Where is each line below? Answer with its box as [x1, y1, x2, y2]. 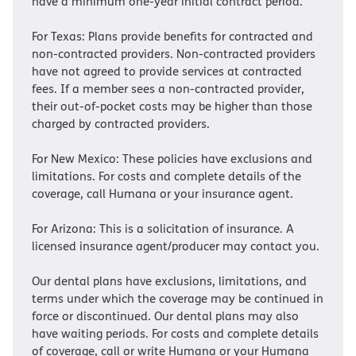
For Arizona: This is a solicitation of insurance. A [32, 220, 294, 238]
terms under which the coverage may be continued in [32, 290, 323, 308]
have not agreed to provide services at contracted [32, 63, 302, 80]
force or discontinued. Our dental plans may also [32, 308, 299, 325]
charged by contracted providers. [32, 115, 210, 133]
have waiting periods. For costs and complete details [32, 325, 319, 342]
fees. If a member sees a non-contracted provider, [32, 80, 304, 98]
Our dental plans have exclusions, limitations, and [32, 273, 307, 290]
